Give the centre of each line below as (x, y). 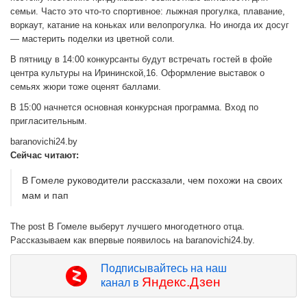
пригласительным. (49, 121)
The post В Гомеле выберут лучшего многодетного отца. (127, 227)
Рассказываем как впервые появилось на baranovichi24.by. (133, 241)
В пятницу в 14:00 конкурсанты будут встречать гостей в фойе (141, 60)
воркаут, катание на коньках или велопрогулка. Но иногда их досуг (150, 25)
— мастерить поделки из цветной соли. (93, 39)
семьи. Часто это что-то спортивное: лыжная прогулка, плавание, (148, 12)
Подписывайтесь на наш (163, 269)
